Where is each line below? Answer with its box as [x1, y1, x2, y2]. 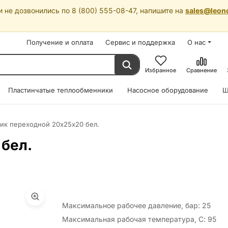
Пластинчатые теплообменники [8, 86, 113, 94]
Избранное [145, 67, 176, 74]
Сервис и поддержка [105, 38, 175, 46]
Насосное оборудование [127, 86, 208, 94]
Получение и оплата [26, 38, 93, 46]
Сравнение [186, 67, 217, 74]
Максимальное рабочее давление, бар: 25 [62, 201, 211, 210]
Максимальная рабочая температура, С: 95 [62, 215, 216, 223]
